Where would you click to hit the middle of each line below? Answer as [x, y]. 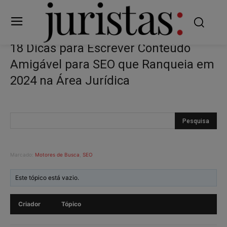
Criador [29, 204]
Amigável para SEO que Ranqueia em [112, 64]
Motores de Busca [57, 154]
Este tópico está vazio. [47, 177]
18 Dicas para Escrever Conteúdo [100, 48]
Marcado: [23, 154]
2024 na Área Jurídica [70, 80]
